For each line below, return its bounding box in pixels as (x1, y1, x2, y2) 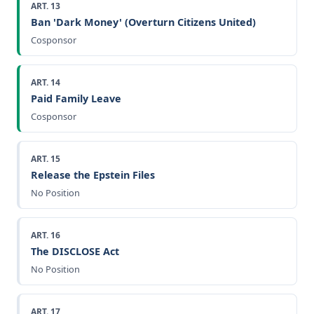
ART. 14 (31, 76, 60, 88)
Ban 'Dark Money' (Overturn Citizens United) (31, 15, 256, 29)
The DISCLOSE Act (31, 244, 119, 258)
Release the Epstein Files (31, 168, 155, 182)
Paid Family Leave (31, 91, 121, 105)
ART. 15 (31, 152, 60, 165)
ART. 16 (31, 228, 60, 241)
